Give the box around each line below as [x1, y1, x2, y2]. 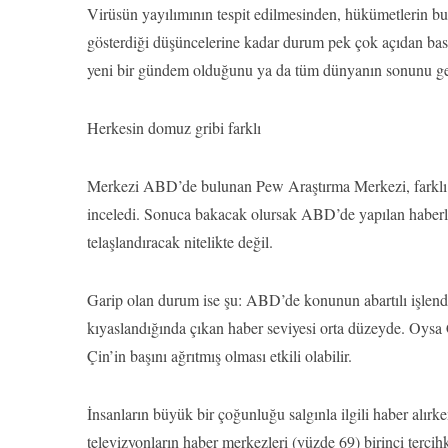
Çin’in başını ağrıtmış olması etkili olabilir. [87, 345, 352, 366]
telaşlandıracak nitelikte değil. [87, 231, 273, 252]
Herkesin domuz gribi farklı [87, 117, 261, 138]
